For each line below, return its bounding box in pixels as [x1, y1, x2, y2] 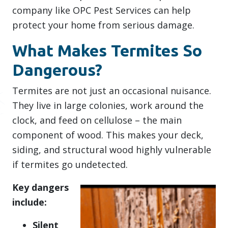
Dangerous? [12, 61, 102, 79]
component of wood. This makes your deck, [12, 129, 204, 141]
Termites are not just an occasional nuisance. [12, 84, 211, 97]
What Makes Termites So [12, 41, 202, 60]
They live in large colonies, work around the [12, 99, 204, 112]
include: [12, 196, 47, 209]
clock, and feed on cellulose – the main [12, 114, 182, 127]
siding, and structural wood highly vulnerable [12, 144, 211, 156]
